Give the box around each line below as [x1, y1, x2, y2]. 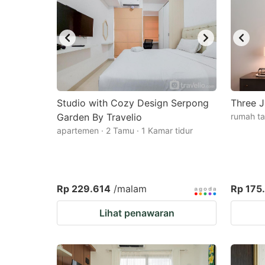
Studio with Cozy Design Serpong [57, 97, 209, 109]
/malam [114, 183, 147, 195]
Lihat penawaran [99, 207, 174, 219]
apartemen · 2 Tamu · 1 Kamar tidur [57, 125, 193, 135]
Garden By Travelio [57, 111, 142, 123]
